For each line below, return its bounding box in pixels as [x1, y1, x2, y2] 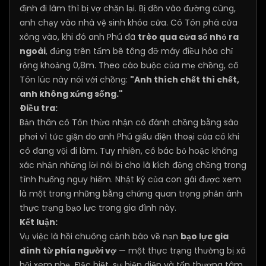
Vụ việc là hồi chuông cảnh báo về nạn [20, 230, 180, 242]
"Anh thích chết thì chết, [130, 74, 239, 85]
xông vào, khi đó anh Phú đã [20, 31, 138, 43]
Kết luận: [20, 216, 58, 228]
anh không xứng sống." [20, 88, 123, 100]
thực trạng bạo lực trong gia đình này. [20, 202, 176, 214]
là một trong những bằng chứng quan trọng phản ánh [20, 188, 242, 199]
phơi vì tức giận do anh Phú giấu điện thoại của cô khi [20, 131, 239, 142]
